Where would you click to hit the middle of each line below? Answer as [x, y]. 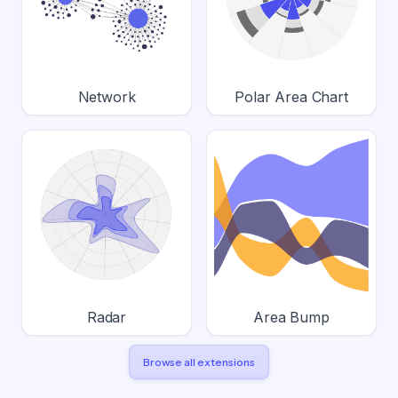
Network [107, 96]
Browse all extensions [199, 362]
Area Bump [291, 317]
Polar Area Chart [291, 96]
